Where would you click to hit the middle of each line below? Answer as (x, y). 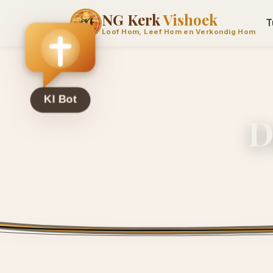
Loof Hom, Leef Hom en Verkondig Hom (179, 32)
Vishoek (190, 19)
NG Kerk (132, 19)
